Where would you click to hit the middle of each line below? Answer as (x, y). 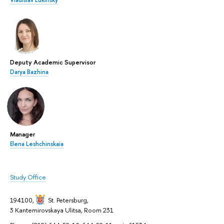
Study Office (28, 177)
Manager (22, 134)
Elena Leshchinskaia (37, 144)
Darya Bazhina (29, 72)
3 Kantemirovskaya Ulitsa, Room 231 (62, 210)
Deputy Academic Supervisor (53, 62)
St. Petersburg (67, 200)
